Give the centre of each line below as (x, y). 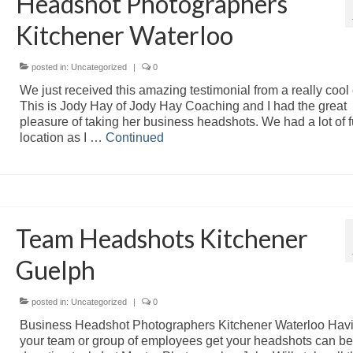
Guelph (55, 269)
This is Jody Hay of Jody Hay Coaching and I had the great (183, 106)
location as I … (62, 137)
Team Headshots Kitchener (162, 238)
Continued (134, 137)
